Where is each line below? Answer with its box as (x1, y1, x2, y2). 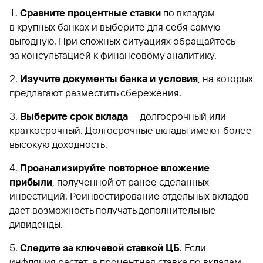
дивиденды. (9, 218, 63, 230)
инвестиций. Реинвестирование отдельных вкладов (9, 190, 249, 202)
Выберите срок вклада (20, 110, 128, 122)
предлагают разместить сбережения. (9, 86, 181, 99)
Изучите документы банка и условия (20, 72, 198, 85)
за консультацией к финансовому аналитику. (9, 49, 217, 61)
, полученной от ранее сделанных (52, 176, 209, 188)
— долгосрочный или (128, 110, 226, 122)
